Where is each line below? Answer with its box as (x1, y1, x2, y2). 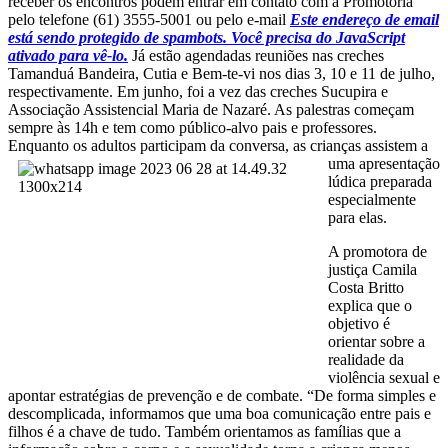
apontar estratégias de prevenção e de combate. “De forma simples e (8, 387, 436, 405)
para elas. (328, 209, 387, 227)
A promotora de (328, 243, 427, 261)
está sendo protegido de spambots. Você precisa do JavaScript (8, 29, 405, 47)
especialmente (328, 191, 416, 209)
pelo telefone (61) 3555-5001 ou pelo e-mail (8, 11, 290, 29)
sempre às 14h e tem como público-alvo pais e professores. (8, 119, 377, 137)
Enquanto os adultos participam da (8, 137, 229, 155)
